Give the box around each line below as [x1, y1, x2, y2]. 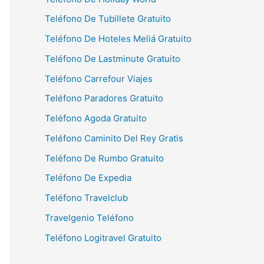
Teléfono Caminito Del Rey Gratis [45, 132, 183, 144]
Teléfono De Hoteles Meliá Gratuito [45, 33, 192, 44]
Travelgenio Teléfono [45, 212, 134, 223]
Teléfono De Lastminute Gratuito [45, 52, 180, 64]
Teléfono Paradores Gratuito [45, 93, 163, 104]
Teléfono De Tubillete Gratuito [45, 13, 171, 25]
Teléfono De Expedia [45, 172, 131, 184]
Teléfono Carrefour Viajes [45, 72, 153, 84]
